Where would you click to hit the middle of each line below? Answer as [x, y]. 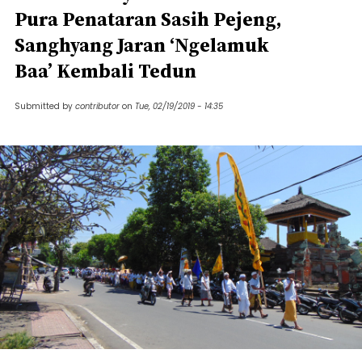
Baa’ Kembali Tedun [105, 71]
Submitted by [45, 106]
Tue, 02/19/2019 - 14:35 [179, 106]
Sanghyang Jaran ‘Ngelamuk [142, 45]
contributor [97, 106]
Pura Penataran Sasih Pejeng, [148, 19]
